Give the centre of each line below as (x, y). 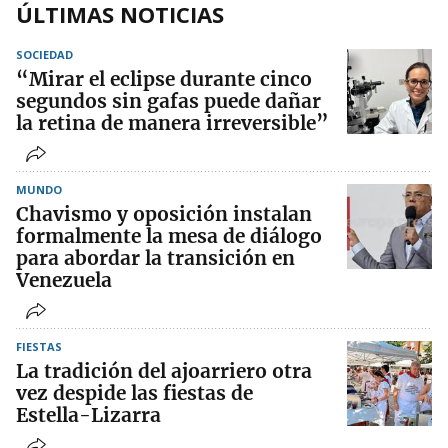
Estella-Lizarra (88, 415)
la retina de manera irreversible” (172, 123)
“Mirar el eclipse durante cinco (164, 79)
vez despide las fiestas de (134, 393)
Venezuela (64, 280)
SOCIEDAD (44, 55)
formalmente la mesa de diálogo (169, 236)
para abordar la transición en (155, 258)
